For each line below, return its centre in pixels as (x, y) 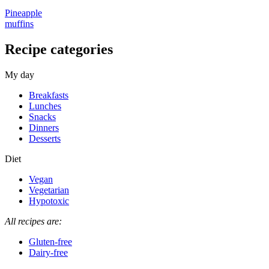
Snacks (42, 116)
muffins (19, 23)
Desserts (45, 138)
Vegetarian (49, 190)
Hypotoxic (49, 201)
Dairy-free (48, 252)
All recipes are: (33, 221)
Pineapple (23, 13)
